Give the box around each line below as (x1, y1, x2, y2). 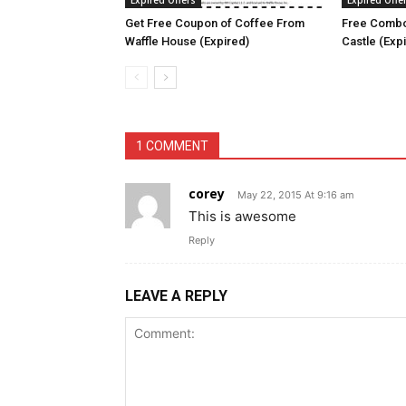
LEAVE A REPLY (125, 287, 227, 304)
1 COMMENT (136, 139, 208, 153)
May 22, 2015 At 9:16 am (237, 188, 354, 201)
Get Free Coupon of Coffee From (125, 16, 304, 30)
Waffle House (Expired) (125, 34, 249, 48)
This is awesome (188, 208, 296, 225)
